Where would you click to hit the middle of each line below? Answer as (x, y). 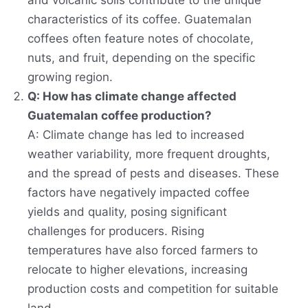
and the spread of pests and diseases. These (153, 174)
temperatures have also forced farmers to (143, 251)
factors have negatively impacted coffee (139, 193)
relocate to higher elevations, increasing (137, 270)
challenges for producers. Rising (116, 231)
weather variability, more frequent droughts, (149, 154)
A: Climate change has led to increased (136, 135)
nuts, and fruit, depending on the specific (141, 58)
